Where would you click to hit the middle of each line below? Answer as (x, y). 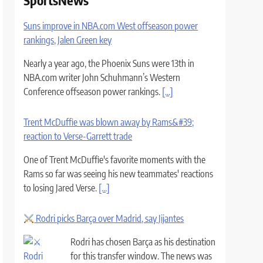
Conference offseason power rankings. (93, 92)
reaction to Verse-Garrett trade (78, 136)
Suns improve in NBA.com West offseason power (111, 26)
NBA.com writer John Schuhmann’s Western (102, 77)
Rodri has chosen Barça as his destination (143, 242)
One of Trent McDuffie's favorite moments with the (115, 160)
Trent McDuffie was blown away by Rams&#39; (109, 122)
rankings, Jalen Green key (68, 40)
